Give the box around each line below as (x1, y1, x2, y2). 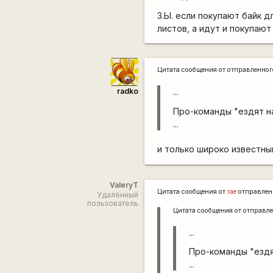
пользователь (87, 198, 138, 208)
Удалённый (96, 190, 138, 199)
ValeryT (109, 180, 138, 190)
